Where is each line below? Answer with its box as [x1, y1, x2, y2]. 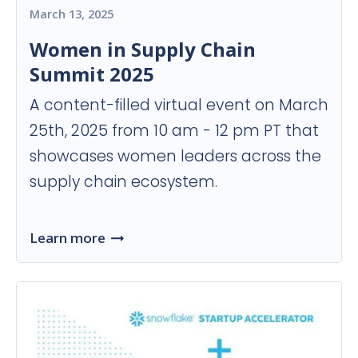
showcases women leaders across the [30, 145, 321, 168]
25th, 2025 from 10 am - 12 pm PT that [30, 120, 319, 142]
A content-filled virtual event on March [30, 94, 328, 117]
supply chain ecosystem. [30, 171, 217, 193]
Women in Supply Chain [30, 36, 256, 63]
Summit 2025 [30, 61, 154, 88]
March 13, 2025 [30, 6, 113, 22]
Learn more [30, 229, 105, 248]
